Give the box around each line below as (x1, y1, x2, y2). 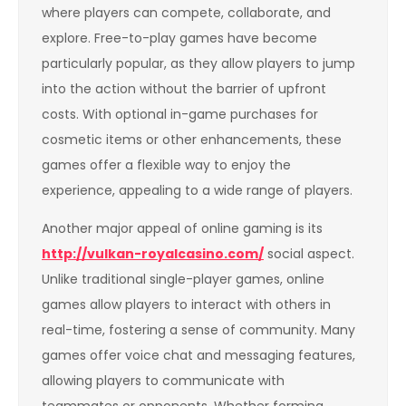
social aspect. (264, 244, 354, 263)
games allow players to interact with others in (42, 295, 331, 314)
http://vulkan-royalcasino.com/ (42, 244, 264, 263)
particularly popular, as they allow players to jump (42, 53, 355, 72)
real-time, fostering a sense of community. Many (42, 320, 355, 339)
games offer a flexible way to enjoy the (42, 155, 291, 174)
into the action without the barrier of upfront (42, 79, 326, 98)
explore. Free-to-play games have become (42, 28, 317, 47)
